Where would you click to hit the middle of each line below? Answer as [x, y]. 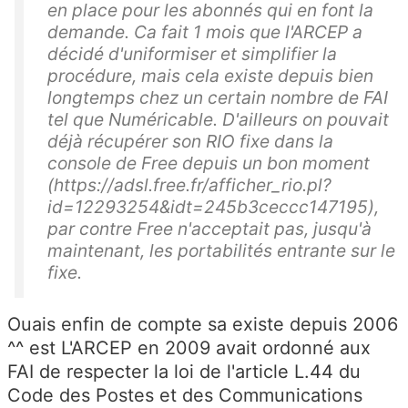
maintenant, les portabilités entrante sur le [221, 250]
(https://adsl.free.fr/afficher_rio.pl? [189, 184]
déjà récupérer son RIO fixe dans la [190, 141]
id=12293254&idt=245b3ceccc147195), [213, 206]
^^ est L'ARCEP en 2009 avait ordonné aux [189, 347]
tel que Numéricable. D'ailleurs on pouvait [218, 119]
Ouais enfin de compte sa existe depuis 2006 [203, 324]
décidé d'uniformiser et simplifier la [192, 53]
